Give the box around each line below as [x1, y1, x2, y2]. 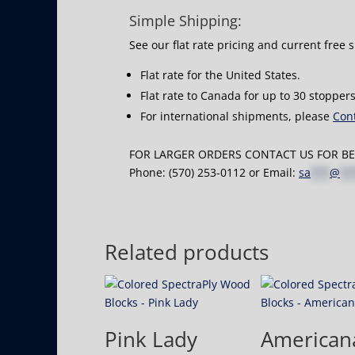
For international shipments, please [140, 109, 333, 124]
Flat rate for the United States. [140, 67, 300, 82]
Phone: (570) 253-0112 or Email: [129, 165, 299, 180]
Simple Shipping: [129, 11, 242, 30]
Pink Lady [105, 325, 197, 353]
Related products [105, 238, 269, 266]
